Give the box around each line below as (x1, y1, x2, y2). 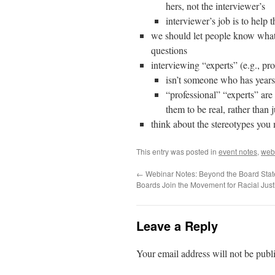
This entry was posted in (136, 146, 219, 157)
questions (151, 44, 187, 56)
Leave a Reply (136, 217, 218, 234)
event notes (219, 146, 257, 157)
